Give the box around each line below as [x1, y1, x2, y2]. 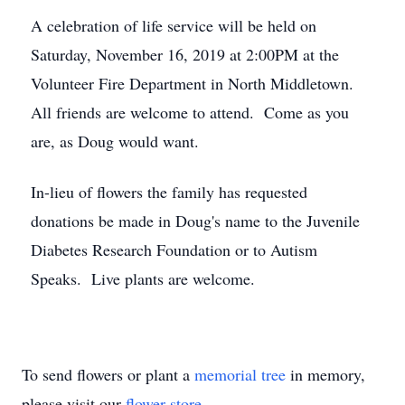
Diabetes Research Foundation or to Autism [31, 239, 317, 260]
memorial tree [194, 363, 286, 385]
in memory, [286, 363, 365, 385]
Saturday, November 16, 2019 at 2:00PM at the [31, 43, 339, 65]
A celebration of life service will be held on [31, 14, 316, 36]
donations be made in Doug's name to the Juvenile [31, 210, 360, 231]
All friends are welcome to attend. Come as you [31, 101, 349, 123]
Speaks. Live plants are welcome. [31, 268, 255, 289]
